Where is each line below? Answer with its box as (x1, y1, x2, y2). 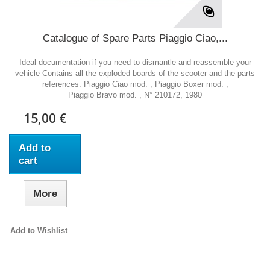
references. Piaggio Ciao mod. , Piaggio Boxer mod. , (42, 80, 228, 89)
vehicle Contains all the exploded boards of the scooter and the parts (15, 69, 255, 78)
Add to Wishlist (10, 226, 68, 235)
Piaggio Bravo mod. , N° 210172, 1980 (68, 90, 202, 99)
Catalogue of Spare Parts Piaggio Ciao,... (42, 33, 228, 44)
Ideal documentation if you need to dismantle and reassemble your (19, 58, 251, 67)
